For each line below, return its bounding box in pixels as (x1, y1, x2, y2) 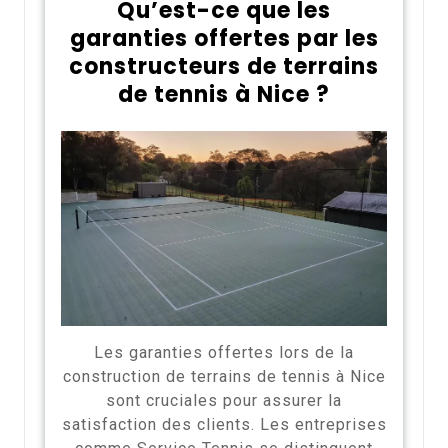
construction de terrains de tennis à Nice (62, 367, 386, 387)
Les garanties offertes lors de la (94, 343, 354, 363)
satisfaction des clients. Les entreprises (61, 415, 387, 435)
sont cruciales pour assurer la (106, 391, 342, 411)
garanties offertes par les (69, 22, 379, 54)
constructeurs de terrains (69, 50, 379, 82)
